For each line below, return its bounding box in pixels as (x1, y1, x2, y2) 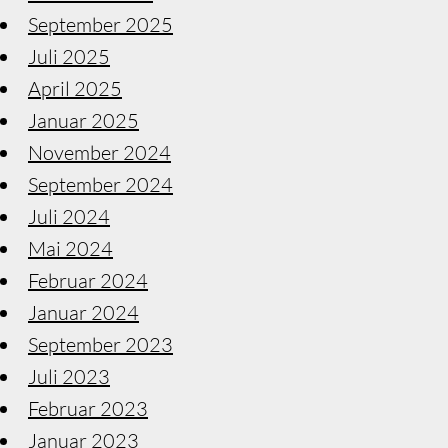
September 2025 (28, 11, 173, 37)
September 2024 (28, 171, 173, 197)
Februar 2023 (28, 395, 148, 421)
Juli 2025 (28, 43, 110, 69)
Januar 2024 (28, 299, 139, 325)
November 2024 (28, 139, 171, 165)
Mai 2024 (28, 235, 113, 261)
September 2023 (28, 331, 173, 357)
